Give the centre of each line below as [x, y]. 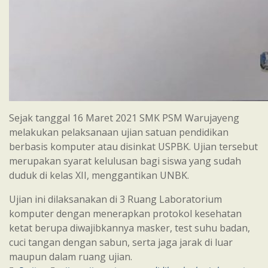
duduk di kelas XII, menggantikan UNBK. [99, 175]
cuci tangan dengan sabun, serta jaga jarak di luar [121, 242]
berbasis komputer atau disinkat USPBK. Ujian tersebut [133, 147]
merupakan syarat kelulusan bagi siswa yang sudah [125, 161]
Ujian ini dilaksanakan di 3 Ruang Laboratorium [115, 199]
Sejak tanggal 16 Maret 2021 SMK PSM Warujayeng [124, 118]
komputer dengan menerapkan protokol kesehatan [125, 214]
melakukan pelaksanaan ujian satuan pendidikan [119, 132]
